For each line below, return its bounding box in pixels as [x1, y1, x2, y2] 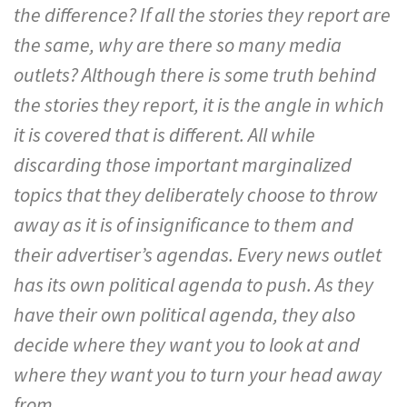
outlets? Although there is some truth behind [14, 61, 376, 87]
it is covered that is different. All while [14, 121, 315, 147]
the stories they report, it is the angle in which [14, 91, 384, 117]
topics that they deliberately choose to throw [14, 181, 378, 207]
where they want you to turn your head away [14, 361, 382, 387]
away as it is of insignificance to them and [14, 211, 353, 237]
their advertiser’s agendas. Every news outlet [14, 241, 382, 267]
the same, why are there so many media [14, 31, 342, 57]
